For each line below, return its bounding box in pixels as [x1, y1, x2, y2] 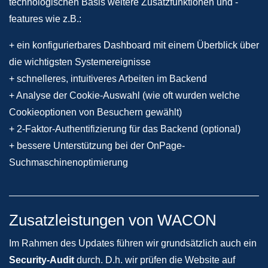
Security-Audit [9, 255, 74, 265]
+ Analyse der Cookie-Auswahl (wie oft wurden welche [9, 90, 240, 100]
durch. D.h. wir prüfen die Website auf [74, 255, 235, 265]
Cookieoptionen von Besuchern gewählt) [9, 107, 182, 117]
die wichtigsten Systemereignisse [9, 57, 151, 67]
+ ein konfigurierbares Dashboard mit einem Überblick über [9, 40, 259, 50]
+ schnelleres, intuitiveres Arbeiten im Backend [9, 74, 207, 84]
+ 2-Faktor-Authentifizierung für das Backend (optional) [9, 124, 240, 134]
